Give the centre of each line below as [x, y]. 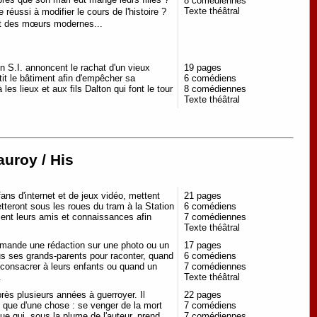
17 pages [203, 245]
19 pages [203, 67]
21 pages [203, 195]
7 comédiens [210, 305]
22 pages [203, 294]
